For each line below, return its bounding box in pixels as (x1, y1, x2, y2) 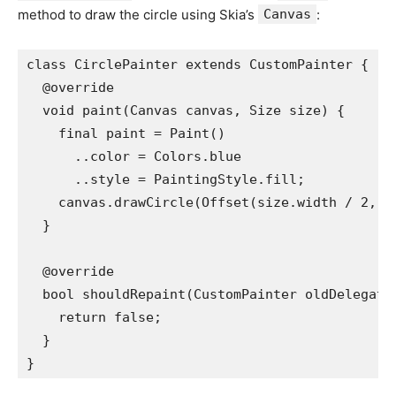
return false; (27, 308, 162, 325)
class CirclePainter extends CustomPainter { (27, 56, 369, 72)
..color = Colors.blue (27, 148, 241, 164)
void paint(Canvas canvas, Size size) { (27, 102, 345, 118)
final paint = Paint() (27, 125, 225, 141)
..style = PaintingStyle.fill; (27, 171, 305, 187)
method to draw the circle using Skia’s (18, 5, 258, 23)
